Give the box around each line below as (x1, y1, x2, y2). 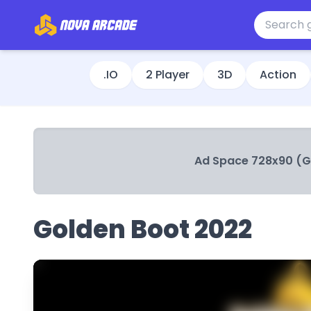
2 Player (146, 67, 190, 83)
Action (260, 67, 296, 83)
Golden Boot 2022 (33, 212, 252, 247)
